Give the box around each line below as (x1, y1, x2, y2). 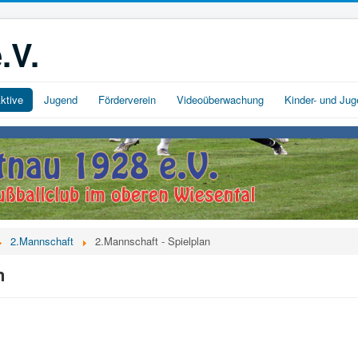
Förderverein (98, 92, 156, 107)
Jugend (44, 92, 78, 107)
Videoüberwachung (177, 92, 264, 107)
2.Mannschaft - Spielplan (95, 233, 210, 249)
